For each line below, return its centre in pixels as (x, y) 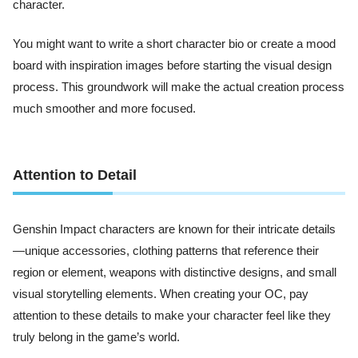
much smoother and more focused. (104, 108)
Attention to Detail (75, 175)
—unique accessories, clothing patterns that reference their (166, 251)
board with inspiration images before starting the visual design (172, 65)
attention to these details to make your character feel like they (172, 316)
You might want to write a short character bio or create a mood (174, 44)
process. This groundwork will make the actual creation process (179, 87)
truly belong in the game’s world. (96, 338)
